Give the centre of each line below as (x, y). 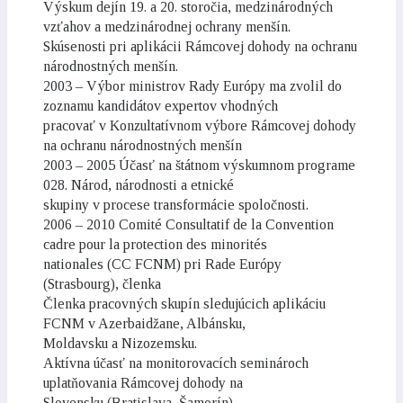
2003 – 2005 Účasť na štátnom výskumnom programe (199, 165)
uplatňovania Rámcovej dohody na (143, 383)
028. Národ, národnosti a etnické (139, 185)
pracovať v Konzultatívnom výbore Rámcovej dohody (200, 125)
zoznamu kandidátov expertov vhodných (161, 106)
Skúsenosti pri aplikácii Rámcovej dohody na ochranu (200, 46)
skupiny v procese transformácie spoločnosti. (176, 205)
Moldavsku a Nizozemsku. (120, 343)
